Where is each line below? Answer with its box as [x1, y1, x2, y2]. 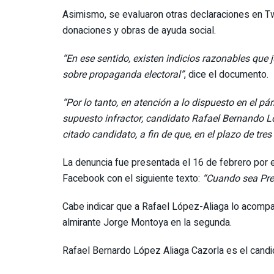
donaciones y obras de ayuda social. [62, 23, 216, 38]
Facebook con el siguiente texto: [62, 171, 202, 186]
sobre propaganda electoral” [62, 67, 184, 82]
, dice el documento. [184, 67, 268, 82]
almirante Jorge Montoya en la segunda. [62, 215, 232, 230]
